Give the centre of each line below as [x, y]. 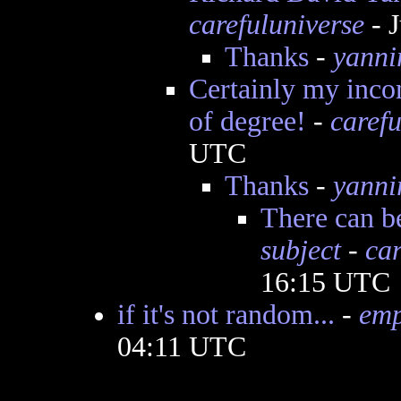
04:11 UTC [181, 347]
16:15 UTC [325, 282]
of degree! [247, 121]
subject [300, 250]
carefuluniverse [276, 25]
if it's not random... [226, 315]
